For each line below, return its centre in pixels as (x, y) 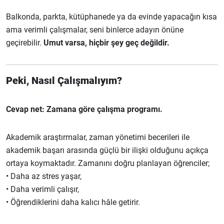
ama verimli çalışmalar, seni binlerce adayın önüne (95, 30)
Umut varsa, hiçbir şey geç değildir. (106, 43)
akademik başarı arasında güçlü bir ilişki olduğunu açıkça (107, 150)
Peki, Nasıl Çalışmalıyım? (64, 80)
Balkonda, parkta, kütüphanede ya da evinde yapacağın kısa (111, 17)
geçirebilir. (25, 43)
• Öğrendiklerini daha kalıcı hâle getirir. (73, 202)
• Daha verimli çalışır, (42, 189)
